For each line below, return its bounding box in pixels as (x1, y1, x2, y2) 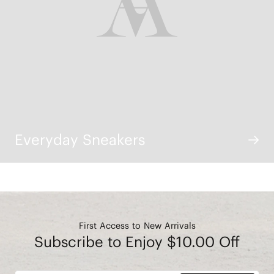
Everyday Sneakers (14, 130, 145, 149)
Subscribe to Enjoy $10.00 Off (34, 232, 240, 251)
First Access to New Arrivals (78, 220, 196, 232)
